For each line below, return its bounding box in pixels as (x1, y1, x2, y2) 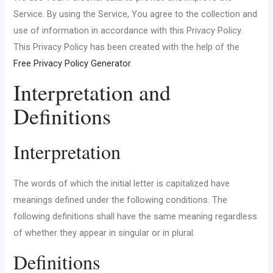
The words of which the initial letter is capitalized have (13, 178, 230, 190)
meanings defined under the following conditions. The (13, 194, 228, 206)
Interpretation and (13, 77, 171, 107)
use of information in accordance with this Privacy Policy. (13, 24, 243, 36)
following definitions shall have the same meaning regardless (13, 211, 258, 222)
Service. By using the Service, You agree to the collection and (13, 8, 258, 19)
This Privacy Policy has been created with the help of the (13, 41, 240, 52)
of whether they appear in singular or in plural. (13, 227, 196, 239)
